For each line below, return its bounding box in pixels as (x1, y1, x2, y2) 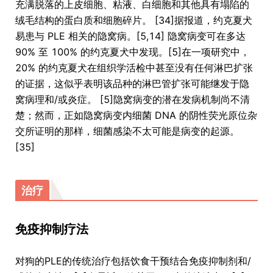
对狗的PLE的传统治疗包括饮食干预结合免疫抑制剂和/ (15, 255, 251, 268)
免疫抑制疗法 (15, 222, 88, 237)
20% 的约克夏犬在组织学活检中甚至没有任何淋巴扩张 (15, 62, 253, 74)
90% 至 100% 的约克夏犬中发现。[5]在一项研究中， (15, 46, 250, 58)
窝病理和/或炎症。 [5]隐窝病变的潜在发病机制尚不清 (15, 93, 250, 106)
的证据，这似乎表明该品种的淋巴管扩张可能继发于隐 (15, 77, 249, 90)
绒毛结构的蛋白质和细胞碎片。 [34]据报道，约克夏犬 (15, 14, 252, 27)
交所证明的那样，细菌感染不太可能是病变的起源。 (15, 125, 239, 138)
